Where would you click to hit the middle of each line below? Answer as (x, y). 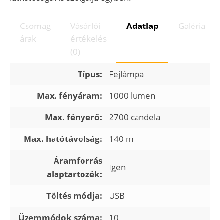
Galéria (192, 26)
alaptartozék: (74, 174)
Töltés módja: (74, 196)
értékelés (88, 39)
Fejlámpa (126, 74)
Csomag (35, 26)
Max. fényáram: (69, 96)
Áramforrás (78, 161)
